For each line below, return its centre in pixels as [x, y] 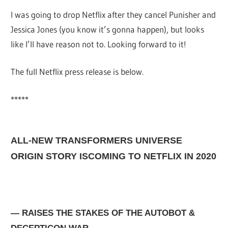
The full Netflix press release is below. [77, 72]
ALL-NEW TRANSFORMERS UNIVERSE [97, 140]
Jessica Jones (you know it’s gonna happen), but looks [108, 29]
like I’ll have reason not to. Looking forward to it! [99, 44]
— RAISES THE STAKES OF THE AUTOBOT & [103, 213]
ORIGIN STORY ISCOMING [68, 156]
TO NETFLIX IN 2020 [171, 156]
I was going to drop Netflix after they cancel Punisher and [113, 14]
